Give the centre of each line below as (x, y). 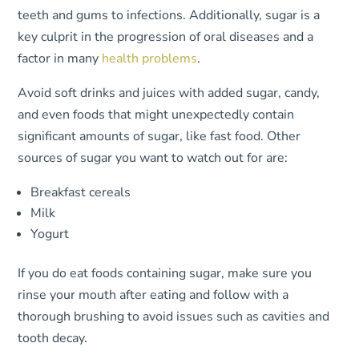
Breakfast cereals (81, 192)
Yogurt (50, 234)
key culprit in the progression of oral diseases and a (166, 37)
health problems (150, 58)
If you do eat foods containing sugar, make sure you (165, 273)
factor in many (60, 58)
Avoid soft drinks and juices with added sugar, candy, (169, 93)
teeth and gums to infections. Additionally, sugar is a (169, 15)
